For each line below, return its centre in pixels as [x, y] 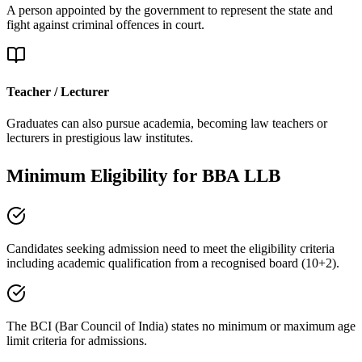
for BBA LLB [227, 176]
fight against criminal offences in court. [105, 24]
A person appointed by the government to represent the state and [170, 10]
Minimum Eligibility [90, 176]
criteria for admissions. [90, 341]
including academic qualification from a [107, 263]
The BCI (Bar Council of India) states [103, 326]
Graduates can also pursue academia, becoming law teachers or [167, 124]
